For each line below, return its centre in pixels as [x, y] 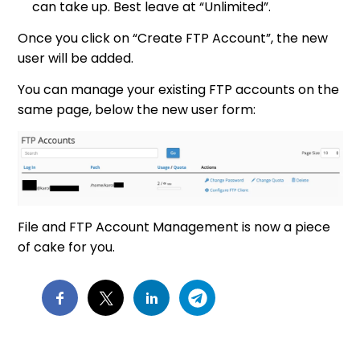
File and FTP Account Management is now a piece [174, 227]
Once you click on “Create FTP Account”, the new [173, 38]
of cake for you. [67, 247]
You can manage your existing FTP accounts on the [179, 89]
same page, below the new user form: [137, 109]
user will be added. [76, 58]
